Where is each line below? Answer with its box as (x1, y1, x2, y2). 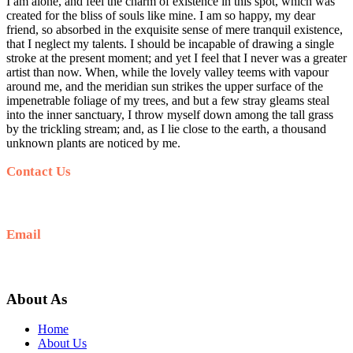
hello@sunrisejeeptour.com (6, 259, 160, 275)
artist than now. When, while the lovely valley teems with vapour (6, 65, 329, 79)
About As (6, 290, 67, 307)
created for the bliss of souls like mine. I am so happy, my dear (6, 8, 315, 22)
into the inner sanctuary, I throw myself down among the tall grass (6, 107, 333, 121)
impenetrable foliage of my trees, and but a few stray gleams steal (6, 93, 329, 107)
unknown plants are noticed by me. (6, 136, 180, 150)
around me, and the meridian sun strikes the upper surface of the (6, 79, 323, 93)
